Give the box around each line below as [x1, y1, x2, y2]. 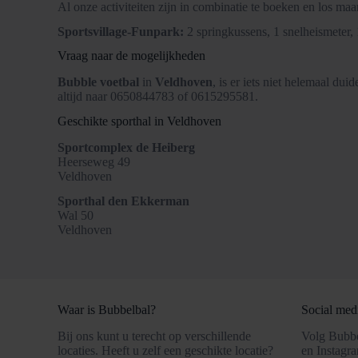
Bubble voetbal [58, 75, 139, 89]
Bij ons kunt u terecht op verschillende [58, 329, 251, 344]
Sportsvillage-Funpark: [58, 24, 184, 38]
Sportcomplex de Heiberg [58, 140, 195, 154]
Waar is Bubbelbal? [58, 303, 156, 317]
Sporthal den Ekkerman [58, 193, 189, 208]
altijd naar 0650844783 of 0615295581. [58, 89, 258, 104]
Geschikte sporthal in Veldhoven [58, 113, 221, 128]
